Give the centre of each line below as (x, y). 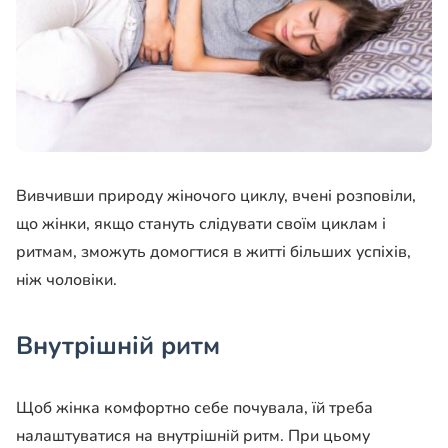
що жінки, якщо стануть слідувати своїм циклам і (201, 224)
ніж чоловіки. (66, 280)
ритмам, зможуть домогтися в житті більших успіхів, (213, 252)
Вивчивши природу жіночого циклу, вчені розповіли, (216, 196)
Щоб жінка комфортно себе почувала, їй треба (194, 408)
